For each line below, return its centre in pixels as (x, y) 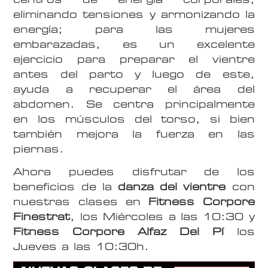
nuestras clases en (81, 202)
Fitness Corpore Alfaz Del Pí (118, 232)
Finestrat (42, 217)
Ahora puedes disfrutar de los (134, 172)
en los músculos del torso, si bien (134, 119)
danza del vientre (172, 187)
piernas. (39, 149)
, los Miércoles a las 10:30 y (162, 217)
